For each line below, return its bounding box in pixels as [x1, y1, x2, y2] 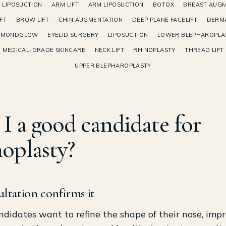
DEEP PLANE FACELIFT [132, 16, 198, 23]
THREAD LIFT [185, 46, 224, 54]
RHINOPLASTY [133, 46, 176, 54]
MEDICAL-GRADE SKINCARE [2, 46, 85, 54]
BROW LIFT [16, 16, 49, 23]
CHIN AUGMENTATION [58, 16, 123, 23]
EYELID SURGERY [47, 31, 99, 39]
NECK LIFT [94, 46, 124, 54]
